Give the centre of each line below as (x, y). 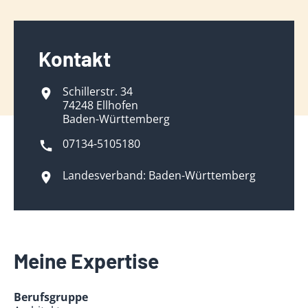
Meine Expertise (86, 261)
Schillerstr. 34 (98, 91)
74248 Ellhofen (101, 105)
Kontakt (75, 58)
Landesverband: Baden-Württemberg (159, 175)
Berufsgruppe (51, 297)
